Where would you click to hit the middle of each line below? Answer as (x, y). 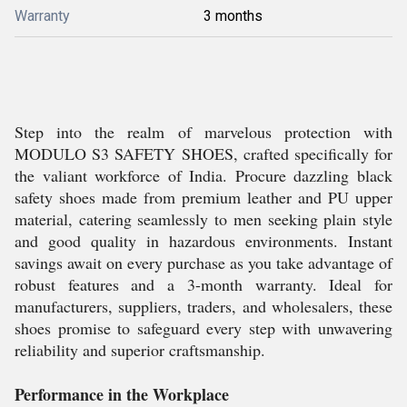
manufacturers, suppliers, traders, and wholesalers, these (203, 306)
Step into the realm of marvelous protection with (203, 132)
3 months (233, 16)
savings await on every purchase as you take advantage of (203, 263)
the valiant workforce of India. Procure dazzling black (203, 175)
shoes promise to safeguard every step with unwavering (203, 328)
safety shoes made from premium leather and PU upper (203, 197)
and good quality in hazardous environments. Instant (203, 241)
